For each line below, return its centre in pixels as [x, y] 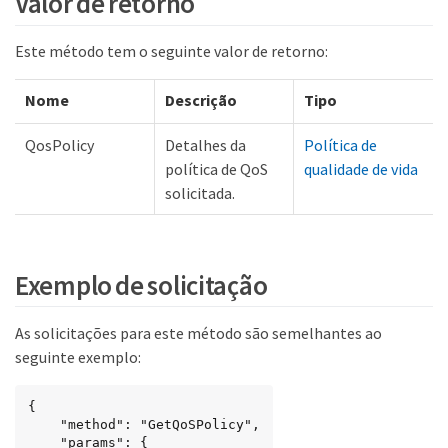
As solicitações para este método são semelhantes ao [198, 332]
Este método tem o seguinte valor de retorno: [171, 51]
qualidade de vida [361, 169]
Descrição [201, 100]
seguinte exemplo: [78, 356]
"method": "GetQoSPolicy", [44, 424]
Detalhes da [205, 145]
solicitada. [200, 193]
